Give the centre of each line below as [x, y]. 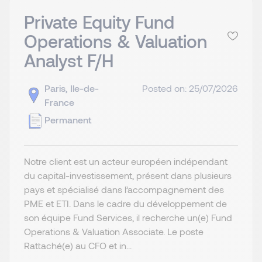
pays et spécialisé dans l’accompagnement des [124, 189]
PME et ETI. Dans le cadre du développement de [125, 203]
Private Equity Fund [99, 21]
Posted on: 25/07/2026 [190, 88]
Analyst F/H [69, 60]
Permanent [68, 119]
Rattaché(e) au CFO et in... [78, 245]
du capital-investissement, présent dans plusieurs [128, 175]
